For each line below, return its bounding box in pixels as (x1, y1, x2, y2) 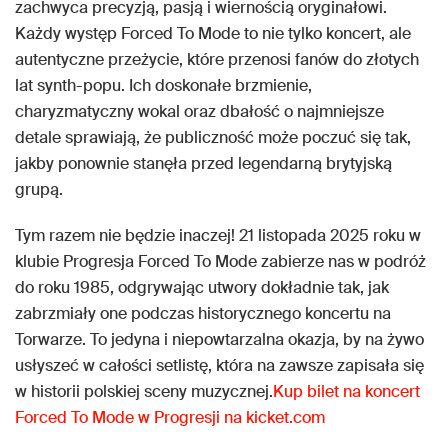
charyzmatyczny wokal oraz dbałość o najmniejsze (15, 101, 384, 123)
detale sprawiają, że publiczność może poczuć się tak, (15, 127, 411, 149)
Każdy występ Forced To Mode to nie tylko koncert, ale (15, 23, 411, 45)
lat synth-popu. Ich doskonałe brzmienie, (15, 75, 312, 97)
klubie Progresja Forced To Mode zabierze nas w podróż (15, 251, 426, 273)
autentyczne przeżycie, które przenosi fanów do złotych (15, 49, 419, 71)
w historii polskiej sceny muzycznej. (15, 381, 273, 403)
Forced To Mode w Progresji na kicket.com (15, 407, 325, 429)
